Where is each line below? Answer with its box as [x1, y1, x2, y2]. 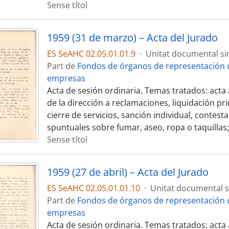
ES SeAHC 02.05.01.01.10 [47, 182, 140, 194]
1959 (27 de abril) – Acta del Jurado [47, 165, 209, 179]
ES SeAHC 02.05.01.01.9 [47, 48, 135, 59]
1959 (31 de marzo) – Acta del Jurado [47, 31, 218, 44]
